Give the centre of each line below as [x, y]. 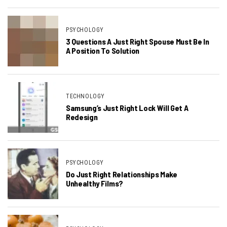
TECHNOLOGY [85, 97]
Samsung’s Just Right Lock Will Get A [127, 108]
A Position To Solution [103, 51]
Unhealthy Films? [94, 183]
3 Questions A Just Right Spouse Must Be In [138, 42]
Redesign [82, 117]
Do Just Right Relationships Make [122, 174]
